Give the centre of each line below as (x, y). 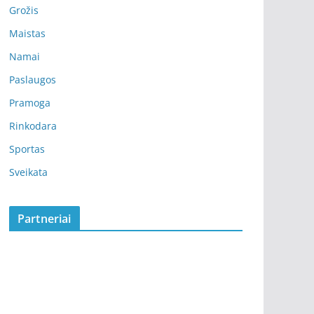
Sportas (27, 149)
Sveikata (28, 172)
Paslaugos (33, 80)
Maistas (27, 34)
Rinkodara (33, 126)
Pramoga (30, 103)
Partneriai (45, 219)
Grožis (24, 11)
